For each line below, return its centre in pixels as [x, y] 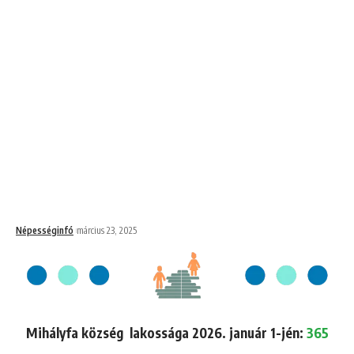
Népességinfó [45, 230]
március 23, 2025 [107, 230]
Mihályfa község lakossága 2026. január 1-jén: [166, 332]
